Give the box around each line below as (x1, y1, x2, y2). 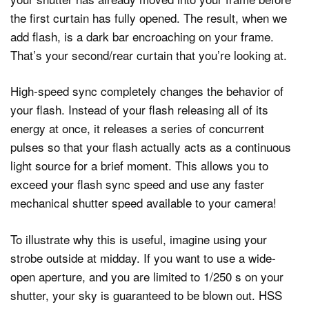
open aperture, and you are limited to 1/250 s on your (10, 267, 283, 285)
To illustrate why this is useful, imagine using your (10, 230, 267, 248)
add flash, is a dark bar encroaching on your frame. (10, 27, 274, 45)
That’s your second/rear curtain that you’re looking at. (10, 46, 287, 63)
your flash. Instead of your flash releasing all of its (10, 101, 268, 119)
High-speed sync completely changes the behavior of (10, 82, 283, 100)
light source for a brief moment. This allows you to (10, 157, 268, 175)
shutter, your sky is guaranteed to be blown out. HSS (10, 286, 282, 303)
